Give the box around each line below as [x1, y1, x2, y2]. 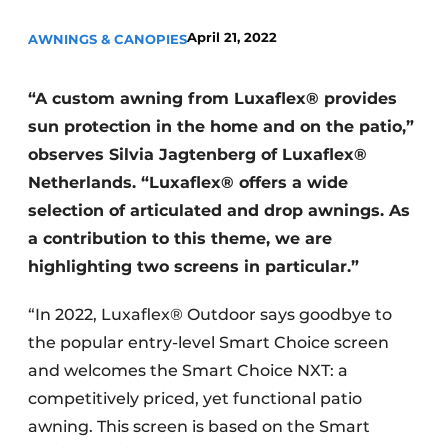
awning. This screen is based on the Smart [28, 417, 370, 436]
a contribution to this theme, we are [28, 229, 332, 248]
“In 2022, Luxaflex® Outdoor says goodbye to [28, 305, 392, 324]
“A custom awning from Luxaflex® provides [28, 89, 397, 108]
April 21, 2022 [187, 29, 277, 45]
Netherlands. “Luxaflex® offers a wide [28, 173, 348, 192]
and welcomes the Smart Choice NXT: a [28, 361, 348, 380]
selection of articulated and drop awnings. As [28, 201, 410, 220]
